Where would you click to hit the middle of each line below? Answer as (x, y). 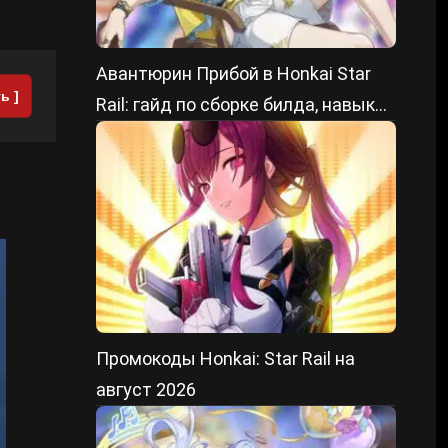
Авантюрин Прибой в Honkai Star (233, 73)
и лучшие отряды (169, 135)
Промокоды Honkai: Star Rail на (225, 358)
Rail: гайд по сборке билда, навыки (240, 104)
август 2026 (146, 389)
